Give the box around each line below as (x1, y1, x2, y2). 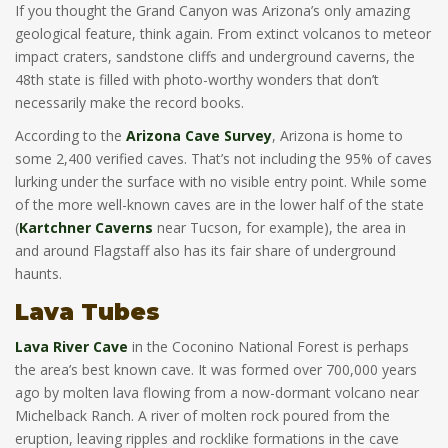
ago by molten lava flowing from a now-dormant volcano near (15, 383, 419, 402)
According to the (15, 126, 126, 145)
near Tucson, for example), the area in (153, 218, 406, 237)
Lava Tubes (15, 298, 160, 326)
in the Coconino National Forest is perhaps (128, 337, 409, 356)
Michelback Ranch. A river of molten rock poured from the (15, 406, 390, 425)
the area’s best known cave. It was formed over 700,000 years (15, 360, 417, 379)
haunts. (15, 264, 62, 283)
